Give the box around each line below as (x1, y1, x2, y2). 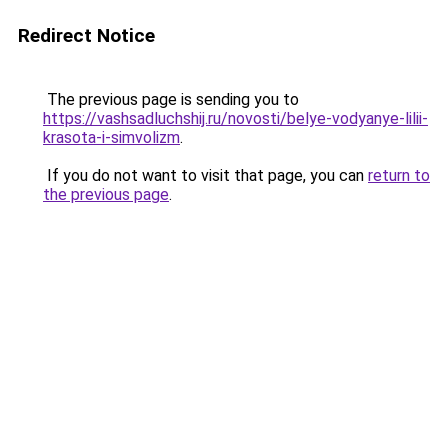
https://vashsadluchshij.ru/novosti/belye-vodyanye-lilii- (43, 109, 428, 128)
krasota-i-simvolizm (43, 128, 180, 147)
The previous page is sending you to (43, 90, 299, 109)
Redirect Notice (18, 24, 155, 47)
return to (368, 166, 430, 185)
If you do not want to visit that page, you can (43, 166, 368, 185)
